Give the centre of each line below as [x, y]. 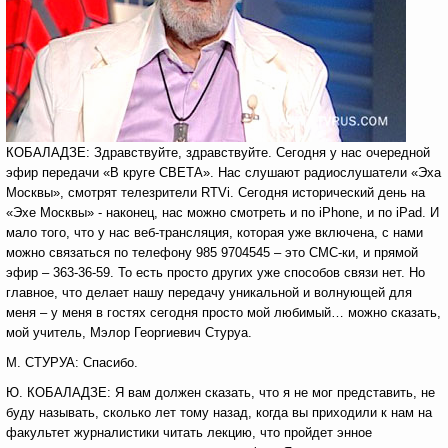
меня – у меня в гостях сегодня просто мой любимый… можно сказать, [223, 312]
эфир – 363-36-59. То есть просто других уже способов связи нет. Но [215, 272]
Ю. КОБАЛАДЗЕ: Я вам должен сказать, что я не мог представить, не [220, 392]
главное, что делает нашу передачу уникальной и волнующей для [209, 292]
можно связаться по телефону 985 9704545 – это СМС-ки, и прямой [212, 252]
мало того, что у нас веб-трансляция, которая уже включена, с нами [214, 232]
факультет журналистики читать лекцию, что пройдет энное [189, 432]
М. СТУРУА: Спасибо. [72, 362]
